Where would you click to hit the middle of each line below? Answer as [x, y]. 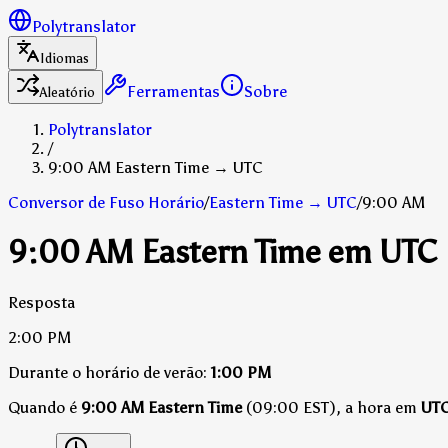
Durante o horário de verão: [107, 372]
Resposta [41, 302]
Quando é [44, 407]
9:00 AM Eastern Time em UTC [222, 252]
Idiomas [64, 58]
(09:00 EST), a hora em [331, 407]
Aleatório [67, 92]
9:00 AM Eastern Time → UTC [155, 167]
